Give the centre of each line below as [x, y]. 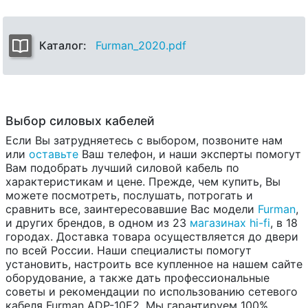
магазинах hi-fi [230, 223]
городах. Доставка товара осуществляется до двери [152, 237]
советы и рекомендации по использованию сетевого [152, 292]
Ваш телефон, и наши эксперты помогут [190, 154]
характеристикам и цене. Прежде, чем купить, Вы [143, 182]
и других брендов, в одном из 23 [98, 223]
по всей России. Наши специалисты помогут [129, 251]
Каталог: [66, 46]
